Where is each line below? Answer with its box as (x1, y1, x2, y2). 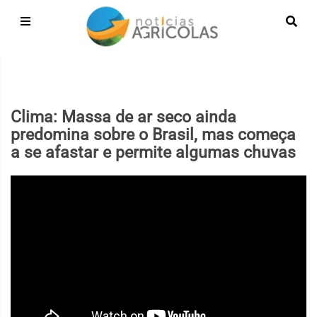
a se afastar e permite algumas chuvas (11, 143, 296, 162)
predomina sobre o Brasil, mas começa (11, 125, 296, 144)
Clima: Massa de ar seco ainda (11, 108, 236, 127)
